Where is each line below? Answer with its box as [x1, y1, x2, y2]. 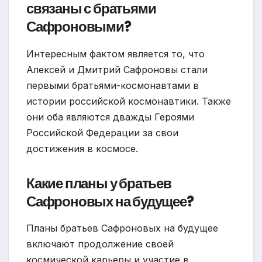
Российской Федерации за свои [26, 126, 178, 139]
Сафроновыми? [26, 16, 131, 36]
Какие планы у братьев [26, 173, 171, 193]
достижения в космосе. [26, 142, 138, 154]
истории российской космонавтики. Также [26, 95, 231, 107]
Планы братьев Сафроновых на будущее [26, 222, 218, 235]
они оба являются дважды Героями [26, 111, 194, 123]
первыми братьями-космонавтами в [26, 79, 199, 91]
